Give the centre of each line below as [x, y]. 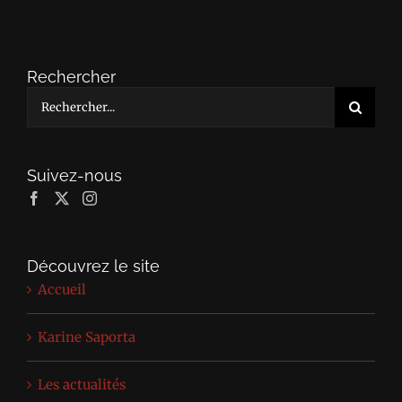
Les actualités [82, 385]
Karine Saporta [87, 337]
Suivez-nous [74, 175]
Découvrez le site [93, 267]
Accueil [62, 290]
